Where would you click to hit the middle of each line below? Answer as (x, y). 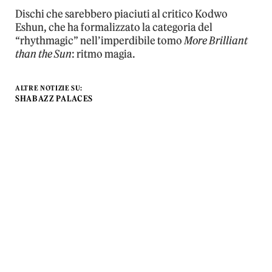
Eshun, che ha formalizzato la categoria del (114, 27)
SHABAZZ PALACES (54, 98)
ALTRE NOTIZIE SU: (49, 88)
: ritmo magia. (104, 54)
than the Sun (43, 54)
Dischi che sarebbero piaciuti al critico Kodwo (121, 14)
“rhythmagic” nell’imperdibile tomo (100, 40)
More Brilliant (216, 40)
